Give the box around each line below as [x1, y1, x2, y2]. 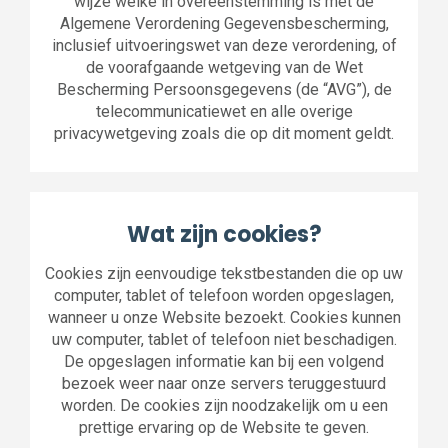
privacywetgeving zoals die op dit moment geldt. [54, 124, 394, 143]
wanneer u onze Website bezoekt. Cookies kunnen [47, 308, 401, 327]
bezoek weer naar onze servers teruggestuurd [62, 374, 386, 393]
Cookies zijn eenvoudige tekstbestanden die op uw [45, 264, 403, 283]
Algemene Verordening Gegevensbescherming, [59, 14, 389, 33]
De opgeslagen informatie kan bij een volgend [64, 352, 384, 371]
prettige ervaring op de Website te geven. [79, 418, 369, 437]
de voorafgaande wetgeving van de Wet [85, 58, 363, 77]
